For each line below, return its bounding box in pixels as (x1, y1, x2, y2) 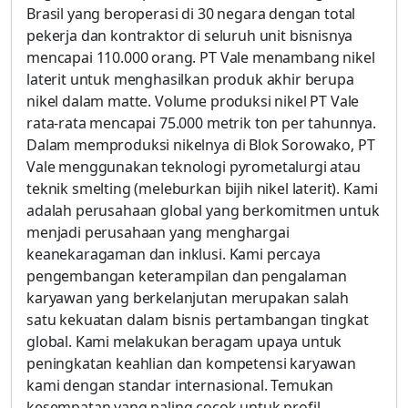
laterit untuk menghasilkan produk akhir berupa (26, 69, 354, 89)
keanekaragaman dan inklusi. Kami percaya (26, 244, 321, 264)
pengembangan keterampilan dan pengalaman (26, 266, 347, 286)
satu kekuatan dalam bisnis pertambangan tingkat (26, 310, 369, 330)
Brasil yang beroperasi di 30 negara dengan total (26, 4, 356, 24)
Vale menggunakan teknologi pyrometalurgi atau (26, 157, 361, 177)
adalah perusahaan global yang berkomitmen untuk (26, 200, 380, 220)
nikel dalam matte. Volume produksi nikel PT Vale (26, 91, 360, 111)
